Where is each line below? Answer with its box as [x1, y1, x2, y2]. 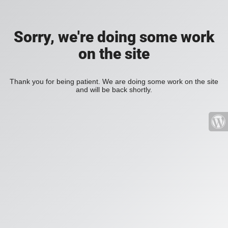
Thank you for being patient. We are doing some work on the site [10, 77, 218, 85]
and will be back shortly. [76, 85, 152, 94]
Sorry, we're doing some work [14, 28, 214, 46]
